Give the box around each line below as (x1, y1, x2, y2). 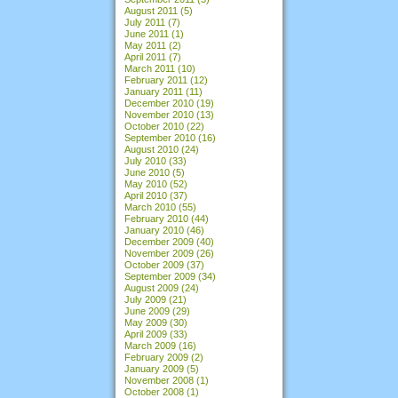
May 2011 (124, 39, 166, 51)
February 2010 (124, 212, 188, 224)
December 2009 (124, 235, 194, 247)
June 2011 (124, 28, 169, 39)
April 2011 (124, 51, 166, 62)
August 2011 (124, 4, 178, 16)
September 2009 (124, 270, 195, 282)
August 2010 (124, 143, 179, 155)
